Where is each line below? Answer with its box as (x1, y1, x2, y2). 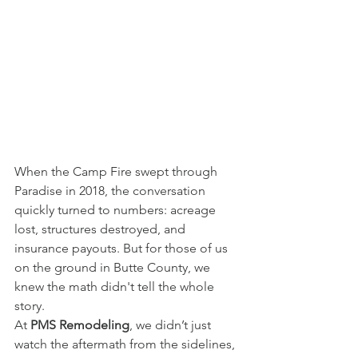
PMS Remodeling (30, 317, 129, 333)
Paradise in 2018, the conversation (14, 183, 209, 199)
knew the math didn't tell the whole (14, 279, 217, 295)
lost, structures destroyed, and (14, 221, 189, 237)
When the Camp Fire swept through (14, 164, 221, 180)
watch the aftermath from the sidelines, (14, 336, 238, 352)
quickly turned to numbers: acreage (14, 202, 219, 218)
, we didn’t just (129, 317, 214, 333)
